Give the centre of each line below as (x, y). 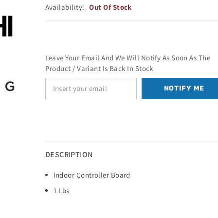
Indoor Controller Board (92, 175)
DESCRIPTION (69, 155)
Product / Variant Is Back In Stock (99, 69)
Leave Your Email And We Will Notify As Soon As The (128, 58)
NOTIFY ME (184, 89)
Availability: (65, 7)
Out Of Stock (110, 7)
